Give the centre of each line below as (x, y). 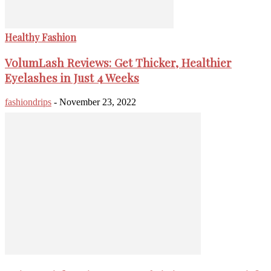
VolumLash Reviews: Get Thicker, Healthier (118, 62)
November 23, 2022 (98, 102)
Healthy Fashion (41, 38)
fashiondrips (28, 102)
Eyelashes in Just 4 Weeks (72, 77)
